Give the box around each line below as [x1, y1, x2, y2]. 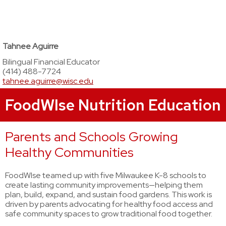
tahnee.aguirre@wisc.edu [3, 76, 93, 86]
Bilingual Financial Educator [3, 56, 100, 67]
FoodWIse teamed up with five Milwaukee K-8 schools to [5, 170, 206, 181]
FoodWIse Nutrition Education [5, 95, 221, 115]
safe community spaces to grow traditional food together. [5, 208, 212, 219]
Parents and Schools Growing [5, 128, 178, 145]
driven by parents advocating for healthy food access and [5, 199, 213, 209]
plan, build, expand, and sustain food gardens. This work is [5, 189, 212, 200]
